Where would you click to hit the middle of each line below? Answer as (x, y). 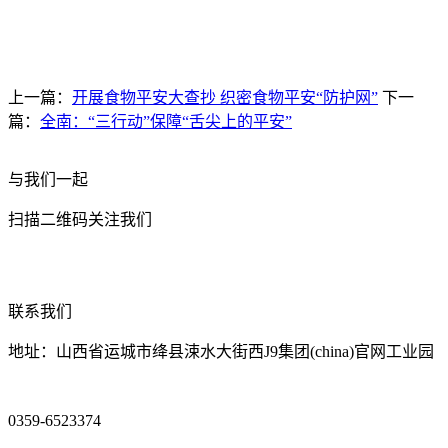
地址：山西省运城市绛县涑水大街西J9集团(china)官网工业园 (221, 351)
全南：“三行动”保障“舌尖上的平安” (166, 121)
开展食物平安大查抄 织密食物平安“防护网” (225, 97)
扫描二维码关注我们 (80, 219)
